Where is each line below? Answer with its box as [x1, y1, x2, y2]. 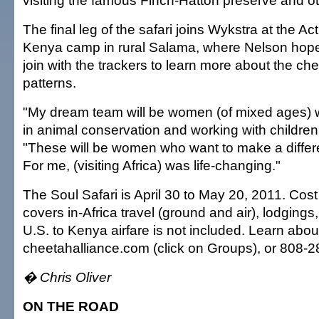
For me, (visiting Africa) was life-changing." [23, 157, 281, 173]
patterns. [23, 75, 76, 90]
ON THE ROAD [23, 298, 119, 314]
